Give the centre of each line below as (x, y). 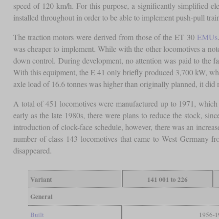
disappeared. (32, 151)
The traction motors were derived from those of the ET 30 (105, 37)
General (41, 197)
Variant (41, 180)
